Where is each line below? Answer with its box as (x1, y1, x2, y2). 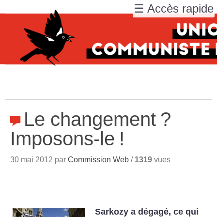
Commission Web (68, 155, 129, 164)
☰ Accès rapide (134, 2, 214, 15)
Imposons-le (10, 128, 115, 149)
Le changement (24, 108, 156, 130)
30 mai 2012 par (10, 155, 68, 164)
